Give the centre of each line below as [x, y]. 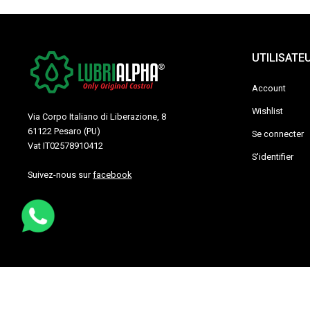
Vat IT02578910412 [66, 146]
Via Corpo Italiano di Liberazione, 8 [97, 117]
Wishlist [267, 111]
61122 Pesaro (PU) [64, 131]
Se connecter [277, 134]
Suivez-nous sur [61, 175]
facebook [112, 175]
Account [268, 89]
